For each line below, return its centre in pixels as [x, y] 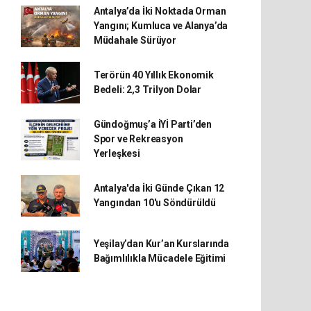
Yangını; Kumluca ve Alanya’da [161, 26]
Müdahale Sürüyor [135, 40]
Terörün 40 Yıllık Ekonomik [153, 75]
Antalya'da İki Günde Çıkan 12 [159, 188]
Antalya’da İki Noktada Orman [160, 11]
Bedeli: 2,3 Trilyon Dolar [148, 90]
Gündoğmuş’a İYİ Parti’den [153, 124]
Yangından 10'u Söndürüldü [155, 203]
